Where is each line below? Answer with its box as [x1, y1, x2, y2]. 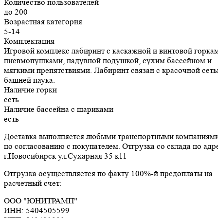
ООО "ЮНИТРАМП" [4, 196, 77, 205]
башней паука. [4, 75, 55, 85]
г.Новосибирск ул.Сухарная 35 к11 [4, 151, 127, 161]
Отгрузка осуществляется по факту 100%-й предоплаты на [4, 168, 213, 178]
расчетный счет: [4, 178, 62, 188]
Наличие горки [4, 85, 57, 94]
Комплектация [4, 36, 54, 46]
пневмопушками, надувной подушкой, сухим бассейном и [4, 55, 212, 65]
